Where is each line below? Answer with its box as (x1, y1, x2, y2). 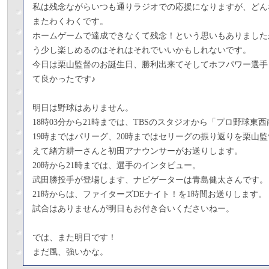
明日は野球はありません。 (32, 103, 133, 112)
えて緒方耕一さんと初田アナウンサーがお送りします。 (32, 147, 243, 156)
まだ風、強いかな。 (32, 247, 108, 256)
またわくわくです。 (32, 17, 108, 26)
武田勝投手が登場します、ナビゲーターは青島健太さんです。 (32, 175, 268, 184)
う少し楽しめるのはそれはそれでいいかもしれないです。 (32, 46, 251, 55)
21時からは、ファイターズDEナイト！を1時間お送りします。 (32, 190, 267, 199)
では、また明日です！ (32, 233, 116, 242)
